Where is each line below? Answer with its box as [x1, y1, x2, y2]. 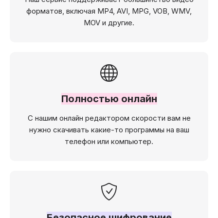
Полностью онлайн [61, 92, 157, 105]
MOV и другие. [84, 18, 134, 27]
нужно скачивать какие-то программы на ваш [29, 125, 189, 134]
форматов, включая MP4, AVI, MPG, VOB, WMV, [26, 6, 192, 16]
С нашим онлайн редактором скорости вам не [27, 113, 191, 123]
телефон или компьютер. [65, 136, 153, 146]
